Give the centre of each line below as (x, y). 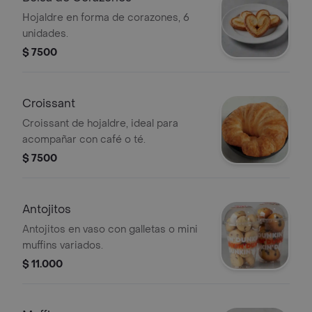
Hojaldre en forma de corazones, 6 (106, 18)
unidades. (45, 34)
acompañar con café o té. (84, 140)
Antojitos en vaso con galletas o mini (110, 229)
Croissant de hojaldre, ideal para (100, 124)
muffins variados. (63, 245)
